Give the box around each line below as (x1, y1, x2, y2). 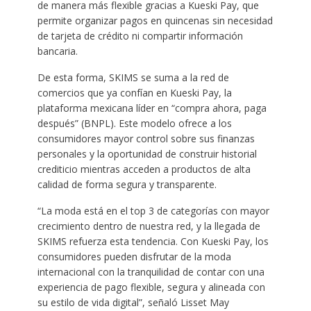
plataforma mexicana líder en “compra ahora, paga (37, 101, 267, 115)
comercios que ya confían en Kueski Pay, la (37, 86, 232, 100)
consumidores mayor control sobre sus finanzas (37, 132, 255, 146)
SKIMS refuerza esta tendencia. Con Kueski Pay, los (37, 235, 269, 249)
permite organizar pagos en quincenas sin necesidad (37, 14, 273, 28)
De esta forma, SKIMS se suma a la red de (37, 71, 229, 85)
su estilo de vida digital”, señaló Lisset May (37, 296, 229, 310)
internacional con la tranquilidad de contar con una (37, 265, 264, 279)
